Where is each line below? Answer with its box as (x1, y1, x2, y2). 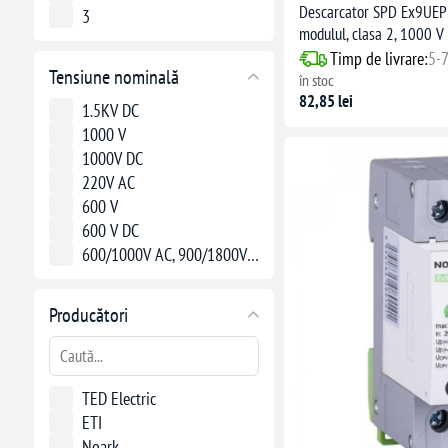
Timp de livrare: (329, 47, 428, 71)
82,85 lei (298, 90, 353, 113)
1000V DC (81, 146, 143, 170)
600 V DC (81, 218, 139, 242)
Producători (48, 301, 128, 328)
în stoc (298, 70, 334, 91)
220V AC (81, 170, 135, 194)
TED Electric (81, 386, 156, 410)
